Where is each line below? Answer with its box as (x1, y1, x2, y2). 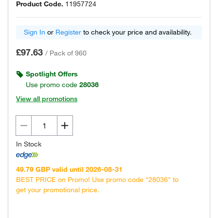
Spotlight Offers (26, 70, 78, 78)
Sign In (24, 28, 45, 36)
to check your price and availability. (81, 28, 192, 36)
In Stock (16, 140, 41, 148)
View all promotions (16, 94, 77, 103)
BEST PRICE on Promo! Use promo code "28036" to (16, 175, 179, 184)
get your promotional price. (16, 185, 99, 194)
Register (55, 28, 81, 36)
